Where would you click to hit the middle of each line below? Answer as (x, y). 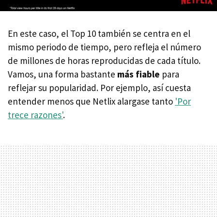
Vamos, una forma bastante (62, 74)
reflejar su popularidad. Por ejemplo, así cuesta (99, 88)
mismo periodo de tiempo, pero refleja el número (104, 47)
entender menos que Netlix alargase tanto (91, 101)
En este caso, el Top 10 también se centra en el (99, 34)
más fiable (139, 74)
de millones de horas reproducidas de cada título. (104, 61)
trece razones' (35, 115)
